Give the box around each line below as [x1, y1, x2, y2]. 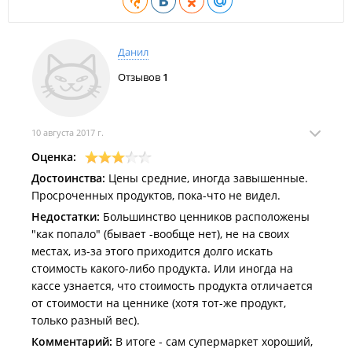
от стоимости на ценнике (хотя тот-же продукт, [31, 295, 286, 310]
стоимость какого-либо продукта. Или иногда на [31, 261, 293, 276]
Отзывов [118, 70, 163, 84]
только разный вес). [31, 313, 140, 328]
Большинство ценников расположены [100, 209, 310, 224]
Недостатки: [31, 209, 100, 224]
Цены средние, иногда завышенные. [105, 170, 308, 185]
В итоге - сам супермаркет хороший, [112, 334, 313, 349]
